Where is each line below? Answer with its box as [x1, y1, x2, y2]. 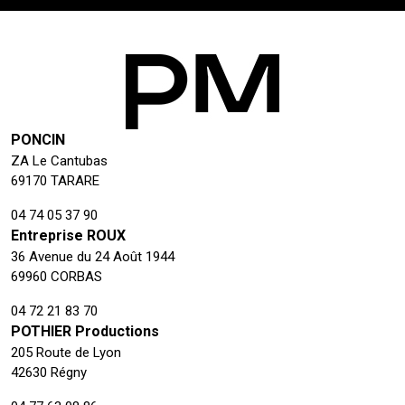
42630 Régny [11, 364, 87, 381]
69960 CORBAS [11, 268, 102, 286]
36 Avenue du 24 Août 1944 [11, 249, 174, 266]
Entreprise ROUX [11, 227, 126, 245]
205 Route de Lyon [11, 344, 121, 362]
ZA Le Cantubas [11, 153, 108, 170]
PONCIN [11, 131, 65, 149]
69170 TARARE [11, 173, 99, 190]
